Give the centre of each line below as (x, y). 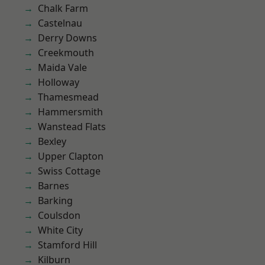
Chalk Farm (63, 8)
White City (60, 230)
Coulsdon (59, 215)
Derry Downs (67, 38)
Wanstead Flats (72, 127)
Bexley (52, 141)
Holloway (59, 82)
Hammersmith (70, 112)
